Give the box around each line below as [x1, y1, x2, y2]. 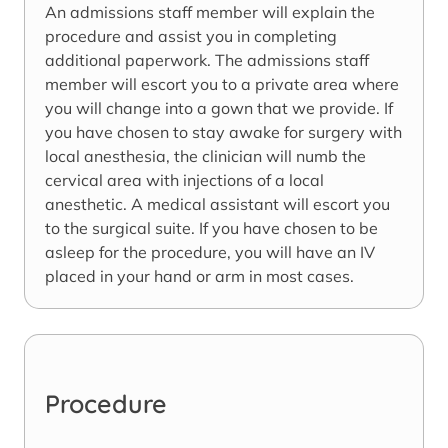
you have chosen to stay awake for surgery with [45, 122, 402, 143]
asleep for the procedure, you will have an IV [45, 242, 375, 263]
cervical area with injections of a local [45, 170, 324, 191]
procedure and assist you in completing [45, 26, 337, 47]
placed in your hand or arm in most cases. [45, 266, 354, 287]
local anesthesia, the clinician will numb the [45, 146, 366, 167]
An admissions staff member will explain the [45, 2, 375, 23]
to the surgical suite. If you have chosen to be [45, 218, 378, 239]
